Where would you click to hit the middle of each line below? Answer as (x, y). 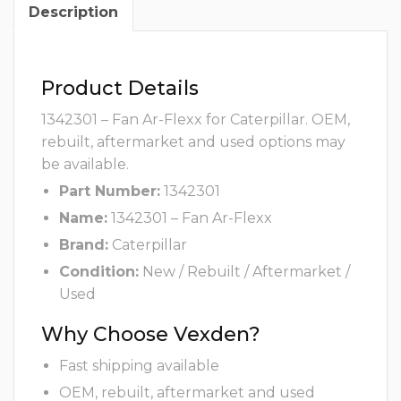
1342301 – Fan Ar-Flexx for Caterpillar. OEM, (196, 120)
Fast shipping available (139, 366)
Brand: (84, 245)
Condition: (99, 272)
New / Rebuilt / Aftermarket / (244, 272)
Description (73, 13)
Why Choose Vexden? (151, 335)
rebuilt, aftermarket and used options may (193, 142)
